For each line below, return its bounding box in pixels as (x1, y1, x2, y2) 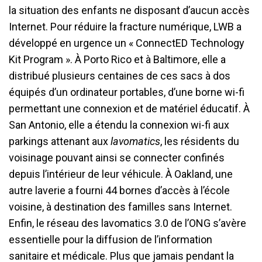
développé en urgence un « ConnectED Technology (9, 37, 244, 49)
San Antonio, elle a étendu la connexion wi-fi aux (9, 119, 229, 131)
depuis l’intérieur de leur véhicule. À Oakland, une (9, 168, 233, 180)
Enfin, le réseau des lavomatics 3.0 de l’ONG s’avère (9, 217, 246, 229)
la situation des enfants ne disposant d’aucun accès (9, 4, 250, 16)
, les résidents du (160, 135, 239, 147)
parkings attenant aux (9, 135, 111, 147)
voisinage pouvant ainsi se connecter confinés (9, 151, 225, 164)
